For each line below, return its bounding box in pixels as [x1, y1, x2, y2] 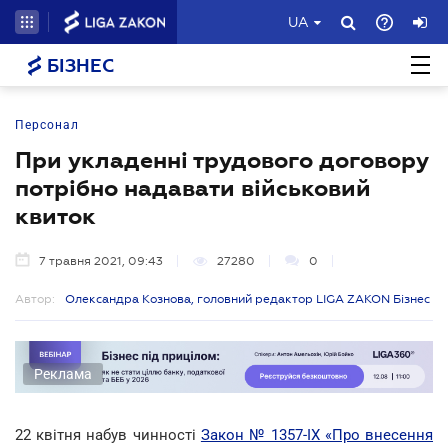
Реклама [34, 365, 92, 382]
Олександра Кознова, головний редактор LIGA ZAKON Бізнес [65, 292, 430, 306]
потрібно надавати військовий [15, 175, 371, 201]
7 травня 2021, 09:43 [39, 254, 163, 268]
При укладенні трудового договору [15, 147, 429, 173]
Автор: [15, 292, 55, 306]
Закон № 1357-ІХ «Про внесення [200, 425, 434, 444]
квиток [15, 203, 96, 229]
